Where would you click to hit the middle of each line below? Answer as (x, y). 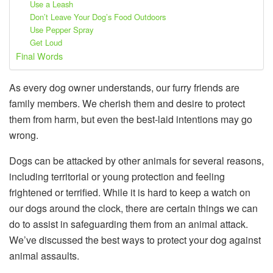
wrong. (24, 135)
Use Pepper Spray (61, 30)
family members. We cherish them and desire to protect (127, 104)
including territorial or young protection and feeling (117, 177)
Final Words (39, 56)
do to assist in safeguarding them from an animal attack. (129, 224)
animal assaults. (44, 256)
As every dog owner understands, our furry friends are (124, 88)
